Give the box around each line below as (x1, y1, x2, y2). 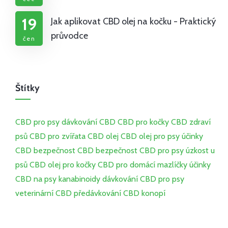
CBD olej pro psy (121, 131, 180, 141)
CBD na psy (15, 174, 56, 184)
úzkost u (186, 146, 215, 156)
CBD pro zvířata (30, 131, 85, 141)
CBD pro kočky (118, 117, 169, 127)
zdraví (189, 117, 211, 127)
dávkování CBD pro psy (102, 174, 184, 184)
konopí (141, 188, 165, 198)
